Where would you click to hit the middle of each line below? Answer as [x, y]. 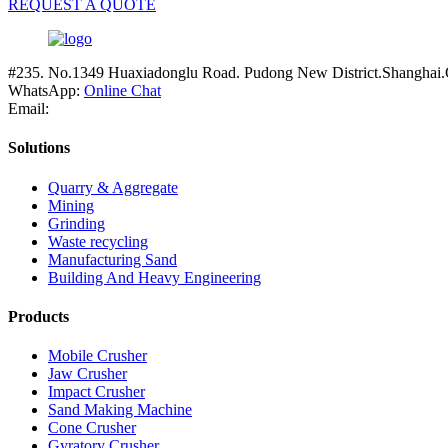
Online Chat [122, 91]
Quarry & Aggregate [113, 187]
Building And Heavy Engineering [154, 277]
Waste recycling [98, 241]
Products [38, 316]
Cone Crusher [92, 428]
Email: [28, 109]
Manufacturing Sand [112, 259]
